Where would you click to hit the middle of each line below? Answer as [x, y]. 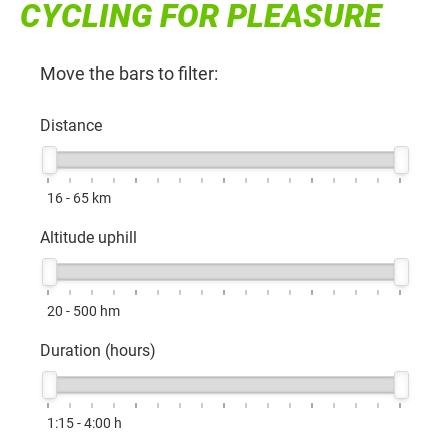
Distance [71, 125]
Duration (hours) [98, 350]
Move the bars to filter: [129, 73]
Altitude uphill [88, 238]
